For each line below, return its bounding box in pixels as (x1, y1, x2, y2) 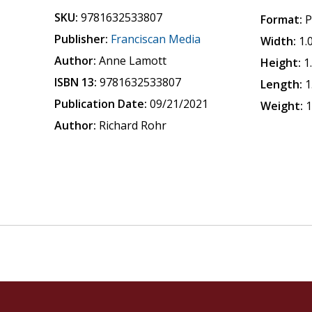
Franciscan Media (111, 31, 201, 47)
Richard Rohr (99, 118, 167, 133)
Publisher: (54, 31, 109, 47)
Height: (260, 55, 302, 70)
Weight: (260, 98, 304, 114)
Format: (260, 12, 303, 27)
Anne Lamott (99, 53, 167, 68)
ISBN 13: (54, 75, 97, 90)
